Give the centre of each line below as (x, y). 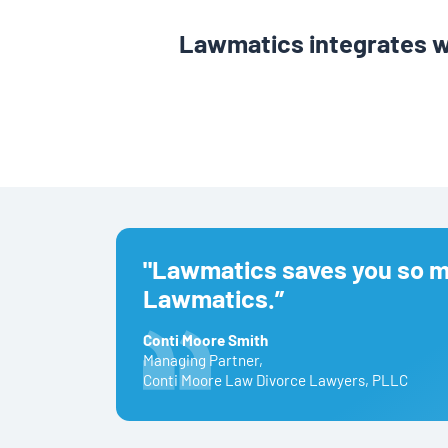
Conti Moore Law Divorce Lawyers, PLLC (275, 380)
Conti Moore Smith (205, 340)
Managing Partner (200, 360)
